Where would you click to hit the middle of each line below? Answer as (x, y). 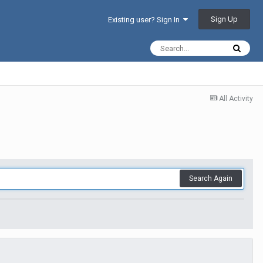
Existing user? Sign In (146, 20)
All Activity (236, 99)
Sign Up (224, 19)
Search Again (211, 178)
